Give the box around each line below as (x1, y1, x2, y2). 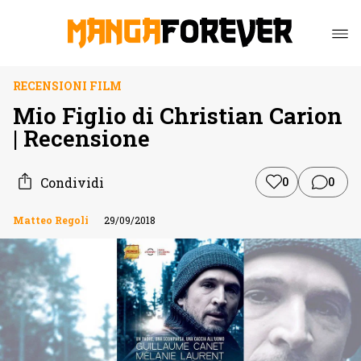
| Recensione (13, 123, 150, 153)
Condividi (40, 173, 104, 191)
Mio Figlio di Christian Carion (13, 101, 342, 131)
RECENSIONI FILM (13, 78, 122, 93)
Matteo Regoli (13, 214, 89, 226)
